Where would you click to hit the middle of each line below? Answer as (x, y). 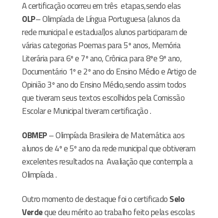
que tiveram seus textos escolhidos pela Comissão (103, 98)
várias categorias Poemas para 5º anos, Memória (101, 45)
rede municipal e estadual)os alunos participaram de (105, 32)
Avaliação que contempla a (150, 161)
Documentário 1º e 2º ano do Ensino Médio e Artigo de (109, 71)
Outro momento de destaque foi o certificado (96, 199)
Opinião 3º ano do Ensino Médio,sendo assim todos (104, 84)
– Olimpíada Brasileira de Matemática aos (116, 135)
